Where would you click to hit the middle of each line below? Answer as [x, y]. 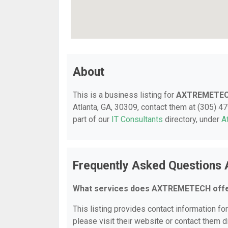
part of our [92, 119]
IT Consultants [137, 119]
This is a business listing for [124, 95]
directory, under [192, 119]
